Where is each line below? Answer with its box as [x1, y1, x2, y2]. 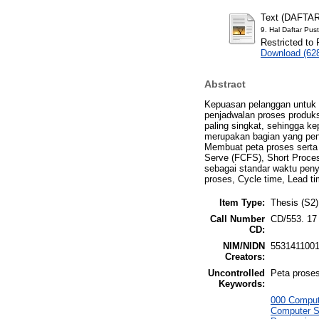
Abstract [204, 78, 246, 90]
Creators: [225, 251, 265, 262]
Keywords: [219, 278, 265, 289]
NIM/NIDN [223, 240, 265, 251]
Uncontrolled [208, 267, 265, 278]
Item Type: [219, 197, 265, 208]
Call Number [210, 213, 265, 224]
